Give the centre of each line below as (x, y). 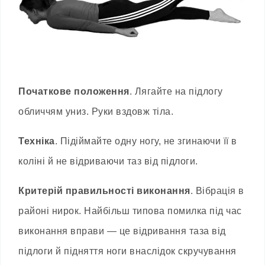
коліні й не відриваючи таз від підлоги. (108, 161)
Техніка (37, 141)
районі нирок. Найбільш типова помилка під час (130, 211)
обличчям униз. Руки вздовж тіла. (96, 112)
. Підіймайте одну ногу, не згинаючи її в (146, 141)
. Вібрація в (217, 191)
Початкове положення (74, 92)
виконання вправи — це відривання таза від (122, 231)
